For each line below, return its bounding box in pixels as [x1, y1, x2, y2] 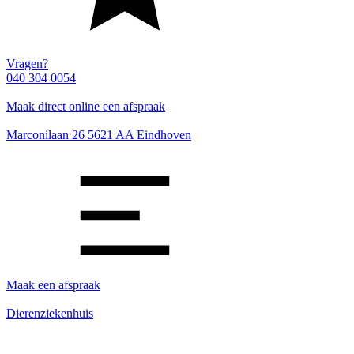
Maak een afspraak [6, 278, 100, 292]
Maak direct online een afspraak [6, 100, 165, 113]
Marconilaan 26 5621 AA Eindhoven [6, 128, 191, 141]
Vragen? [6, 57, 48, 70]
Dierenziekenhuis [6, 307, 93, 320]
